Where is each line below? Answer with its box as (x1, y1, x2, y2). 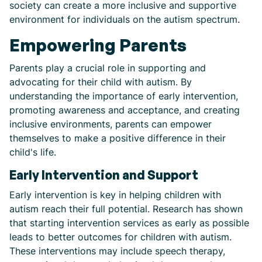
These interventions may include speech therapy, (9, 245, 225, 257)
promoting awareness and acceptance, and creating (9, 104, 240, 116)
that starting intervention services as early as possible (9, 217, 249, 229)
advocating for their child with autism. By (9, 76, 192, 88)
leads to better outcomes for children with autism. (9, 231, 232, 243)
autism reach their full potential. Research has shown (9, 203, 243, 215)
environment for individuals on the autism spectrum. (9, 13, 240, 25)
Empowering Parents (9, 35, 187, 56)
